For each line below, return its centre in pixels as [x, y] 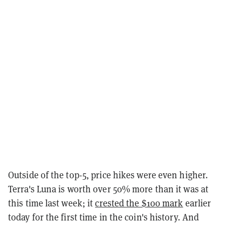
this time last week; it [52, 203]
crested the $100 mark [139, 203]
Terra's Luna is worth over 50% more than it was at [108, 189]
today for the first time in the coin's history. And [104, 217]
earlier [197, 203]
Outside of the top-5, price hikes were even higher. [108, 175]
